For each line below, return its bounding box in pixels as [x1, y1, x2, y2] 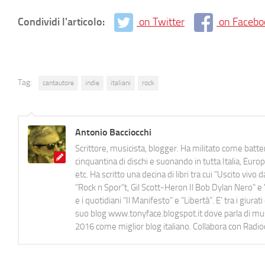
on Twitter [139, 15, 185, 28]
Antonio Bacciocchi [75, 127, 151, 138]
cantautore [43, 79, 74, 88]
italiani [111, 79, 131, 88]
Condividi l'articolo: [18, 15, 107, 28]
